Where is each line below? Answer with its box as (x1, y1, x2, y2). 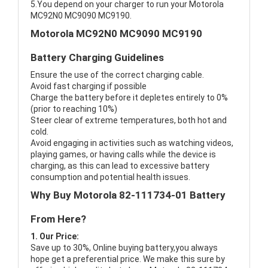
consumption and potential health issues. (31, 172, 190, 182)
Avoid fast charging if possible (31, 81, 147, 92)
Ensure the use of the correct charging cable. (31, 70, 204, 80)
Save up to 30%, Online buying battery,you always (31, 243, 218, 253)
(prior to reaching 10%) (31, 104, 117, 114)
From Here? (31, 213, 86, 226)
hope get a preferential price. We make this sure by (31, 254, 225, 264)
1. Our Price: (31, 232, 79, 242)
